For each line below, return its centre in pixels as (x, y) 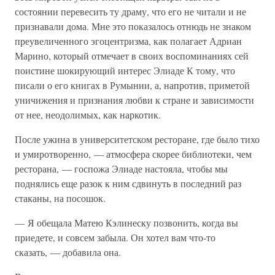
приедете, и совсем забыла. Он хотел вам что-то (115, 237)
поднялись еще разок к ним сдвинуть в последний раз (128, 183)
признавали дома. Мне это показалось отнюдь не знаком (133, 26)
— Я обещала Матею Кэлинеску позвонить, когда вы (126, 223)
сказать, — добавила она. (68, 252)
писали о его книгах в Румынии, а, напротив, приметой (132, 85)
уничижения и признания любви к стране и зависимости (134, 100)
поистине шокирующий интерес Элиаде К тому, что (125, 70)
